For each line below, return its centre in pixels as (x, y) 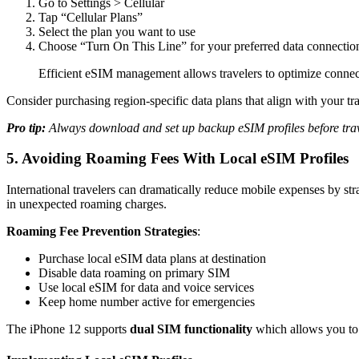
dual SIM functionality (191, 329)
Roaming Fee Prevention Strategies (102, 231)
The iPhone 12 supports (68, 329)
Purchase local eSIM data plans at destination (152, 258)
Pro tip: (26, 127)
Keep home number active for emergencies (147, 301)
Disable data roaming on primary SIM (134, 272)
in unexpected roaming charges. (87, 204)
